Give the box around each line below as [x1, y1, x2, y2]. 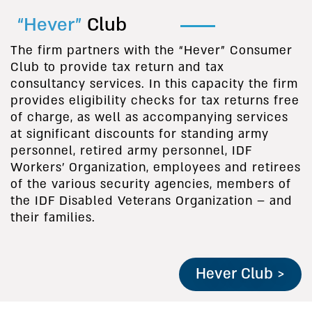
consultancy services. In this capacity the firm [10, 76, 298, 93]
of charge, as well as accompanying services [10, 109, 288, 126]
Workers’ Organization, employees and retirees [10, 159, 301, 176]
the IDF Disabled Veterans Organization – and [10, 193, 292, 210]
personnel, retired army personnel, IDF [10, 143, 252, 159]
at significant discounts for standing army [10, 126, 269, 143]
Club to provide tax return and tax [10, 59, 224, 76]
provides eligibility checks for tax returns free [10, 93, 299, 109]
